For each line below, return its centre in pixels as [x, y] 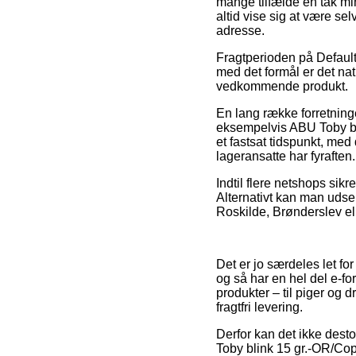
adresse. [240, 30]
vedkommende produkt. [282, 86]
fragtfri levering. [259, 307]
